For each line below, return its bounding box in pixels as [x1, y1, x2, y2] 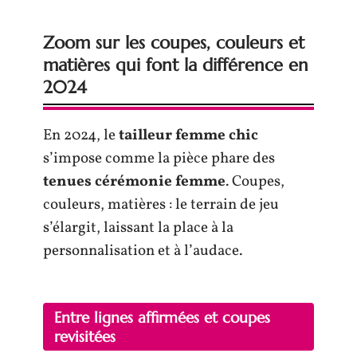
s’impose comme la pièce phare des [43, 147, 275, 169]
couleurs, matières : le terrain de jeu [43, 194, 279, 215]
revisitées [54, 327, 116, 346]
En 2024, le [43, 124, 119, 146]
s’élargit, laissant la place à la [43, 217, 233, 238]
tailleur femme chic [119, 124, 258, 146]
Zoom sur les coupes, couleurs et [43, 31, 304, 53]
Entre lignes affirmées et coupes [54, 308, 270, 327]
